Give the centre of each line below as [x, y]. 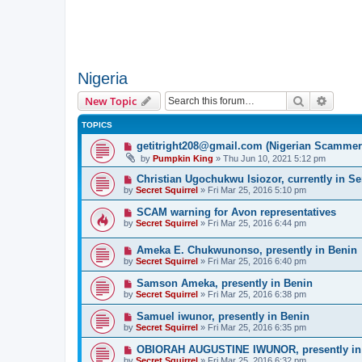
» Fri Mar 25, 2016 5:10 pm [252, 190]
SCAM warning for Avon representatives [236, 212]
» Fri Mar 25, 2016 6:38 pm [252, 294]
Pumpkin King [183, 158]
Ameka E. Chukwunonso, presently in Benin [246, 250]
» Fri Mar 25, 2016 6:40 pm [252, 261]
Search [322, 100]
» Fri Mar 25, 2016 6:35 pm [252, 327]
